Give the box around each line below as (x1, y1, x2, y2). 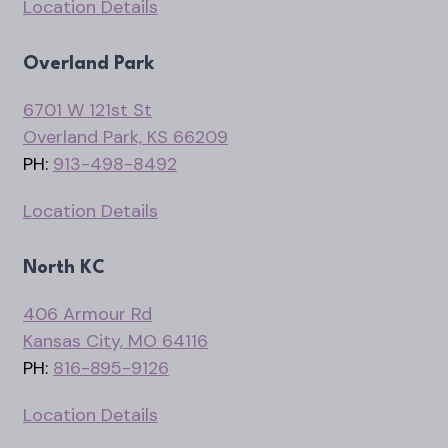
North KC (22, 258, 105, 277)
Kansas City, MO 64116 (22, 328, 208, 353)
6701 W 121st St (22, 97, 152, 122)
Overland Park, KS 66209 (22, 124, 228, 149)
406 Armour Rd (22, 301, 152, 326)
